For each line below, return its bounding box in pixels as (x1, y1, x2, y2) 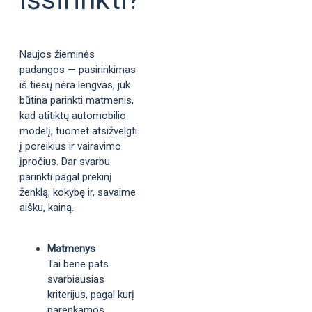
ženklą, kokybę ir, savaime (19, 186, 136, 198)
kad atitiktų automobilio (19, 109, 126, 122)
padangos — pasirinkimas (19, 63, 136, 76)
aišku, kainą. (19, 201, 74, 214)
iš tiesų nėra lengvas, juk (19, 79, 130, 91)
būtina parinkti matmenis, (19, 94, 134, 107)
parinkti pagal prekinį (19, 171, 112, 183)
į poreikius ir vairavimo (19, 140, 121, 153)
